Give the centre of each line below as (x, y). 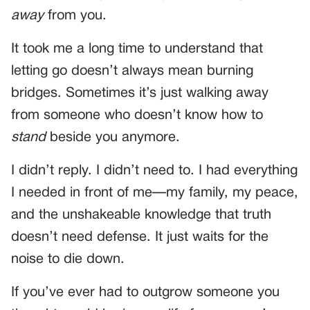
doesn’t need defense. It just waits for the (140, 238)
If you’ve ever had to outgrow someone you (145, 293)
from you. (75, 16)
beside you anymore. (113, 138)
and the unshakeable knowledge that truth (141, 216)
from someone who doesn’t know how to (137, 116)
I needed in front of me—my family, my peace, (155, 193)
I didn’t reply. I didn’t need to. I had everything (154, 171)
